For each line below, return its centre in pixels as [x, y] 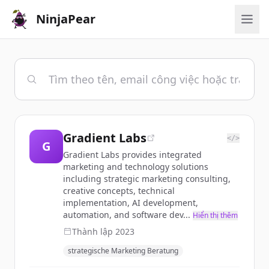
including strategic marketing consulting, [147, 179]
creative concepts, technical [119, 191]
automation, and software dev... [127, 215]
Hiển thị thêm [215, 215]
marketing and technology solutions [136, 167]
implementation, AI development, [131, 203]
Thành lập [94, 231]
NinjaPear [66, 19]
